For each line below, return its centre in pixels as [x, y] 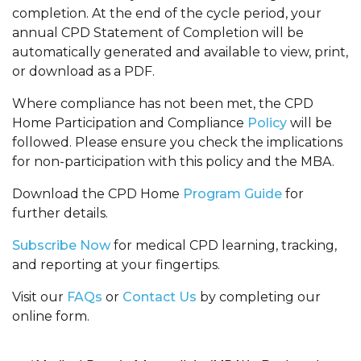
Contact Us [160, 297]
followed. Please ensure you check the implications [177, 143]
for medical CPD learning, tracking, [224, 246]
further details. [60, 214]
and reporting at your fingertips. [116, 265]
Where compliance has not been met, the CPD [163, 104]
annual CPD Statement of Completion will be [158, 33]
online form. [51, 317]
